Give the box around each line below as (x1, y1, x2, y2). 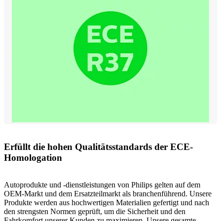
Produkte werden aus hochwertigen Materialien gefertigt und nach (4, 198, 209, 207)
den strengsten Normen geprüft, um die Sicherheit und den (4, 207, 185, 216)
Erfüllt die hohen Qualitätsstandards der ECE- (4, 141, 193, 152)
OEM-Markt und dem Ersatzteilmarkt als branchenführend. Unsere (4, 189, 212, 198)
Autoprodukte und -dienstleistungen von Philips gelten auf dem (4, 180, 200, 189)
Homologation (4, 152, 62, 163)
